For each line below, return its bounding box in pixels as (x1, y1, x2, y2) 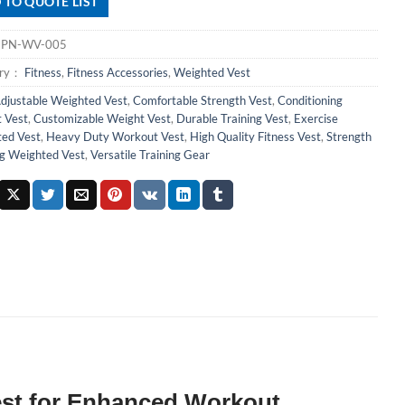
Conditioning (277, 93, 343, 108)
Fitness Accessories (66, 65, 168, 80)
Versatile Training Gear (89, 147, 210, 162)
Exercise (293, 111, 338, 126)
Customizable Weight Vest (33, 111, 171, 126)
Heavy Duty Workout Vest (45, 129, 184, 144)
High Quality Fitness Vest (189, 129, 321, 144)
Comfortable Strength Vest (132, 93, 272, 108)
